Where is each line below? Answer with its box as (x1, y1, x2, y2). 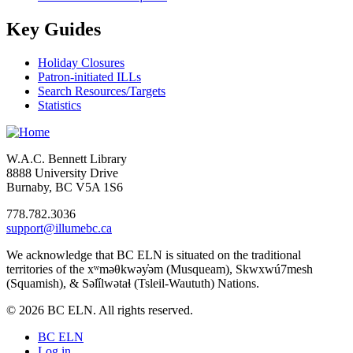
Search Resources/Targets (38, 84, 165, 98)
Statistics (38, 98, 81, 113)
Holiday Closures (38, 56, 124, 70)
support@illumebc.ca (6, 221, 112, 236)
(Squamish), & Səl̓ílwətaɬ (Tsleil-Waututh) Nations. (6, 277, 259, 291)
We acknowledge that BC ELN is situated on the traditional (6, 248, 301, 262)
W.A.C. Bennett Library (6, 152, 127, 166)
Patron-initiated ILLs (38, 70, 141, 84)
